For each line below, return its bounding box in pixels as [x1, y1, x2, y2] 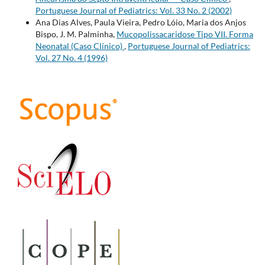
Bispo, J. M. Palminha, [35, 29, 117, 40]
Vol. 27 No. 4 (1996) [35, 53, 108, 63]
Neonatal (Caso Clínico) [35, 41, 124, 51]
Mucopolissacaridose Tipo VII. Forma [116, 29, 253, 40]
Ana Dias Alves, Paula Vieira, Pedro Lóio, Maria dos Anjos [35, 17, 246, 28]
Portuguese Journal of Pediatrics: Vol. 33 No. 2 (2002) [35, 5, 232, 16]
